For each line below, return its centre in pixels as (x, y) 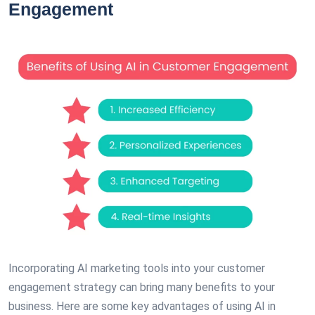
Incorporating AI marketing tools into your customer (137, 268)
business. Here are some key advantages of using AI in (142, 306)
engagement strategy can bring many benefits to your (142, 287)
